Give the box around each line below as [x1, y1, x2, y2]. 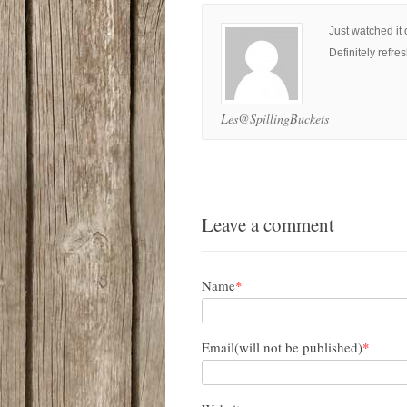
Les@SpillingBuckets [221, 110, 329, 127]
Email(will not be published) [202, 338, 362, 356]
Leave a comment [202, 212, 334, 237]
